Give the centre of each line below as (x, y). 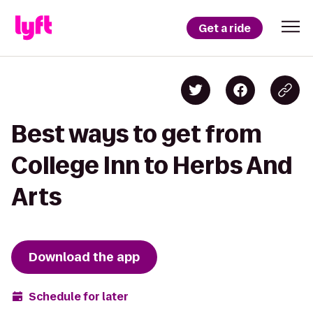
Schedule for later (79, 296)
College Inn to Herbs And (152, 165)
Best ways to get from (137, 134)
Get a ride (225, 28)
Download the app (84, 257)
